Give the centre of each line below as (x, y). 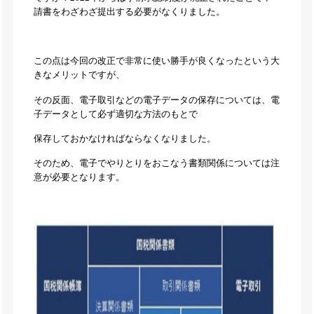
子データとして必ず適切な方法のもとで (115, 114)
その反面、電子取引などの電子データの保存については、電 (156, 100)
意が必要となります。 (79, 178)
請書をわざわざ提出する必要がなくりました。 (129, 12)
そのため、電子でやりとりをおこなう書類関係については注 (156, 164)
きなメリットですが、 (79, 75)
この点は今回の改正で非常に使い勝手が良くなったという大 (156, 61)
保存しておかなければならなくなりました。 (124, 138)
